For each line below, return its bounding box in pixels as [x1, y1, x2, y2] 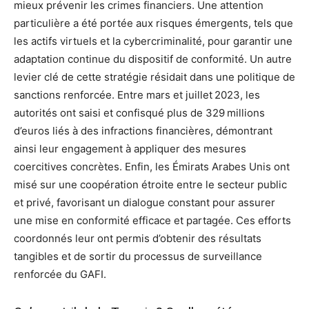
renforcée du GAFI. [14, 268, 106, 281]
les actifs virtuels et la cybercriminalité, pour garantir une [14, 34, 292, 48]
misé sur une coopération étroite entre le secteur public [14, 178, 287, 192]
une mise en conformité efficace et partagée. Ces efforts [14, 214, 291, 228]
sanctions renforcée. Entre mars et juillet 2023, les [14, 88, 260, 102]
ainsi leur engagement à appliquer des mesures [14, 142, 246, 156]
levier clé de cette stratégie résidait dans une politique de [14, 70, 295, 84]
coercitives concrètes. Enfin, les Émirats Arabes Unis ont [14, 160, 290, 174]
